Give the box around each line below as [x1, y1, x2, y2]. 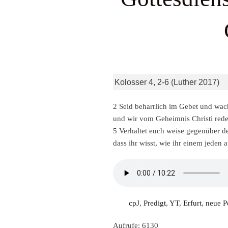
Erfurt [183, 198, 202, 207]
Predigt [144, 198, 166, 207]
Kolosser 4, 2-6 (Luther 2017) [115, 77, 219, 87]
